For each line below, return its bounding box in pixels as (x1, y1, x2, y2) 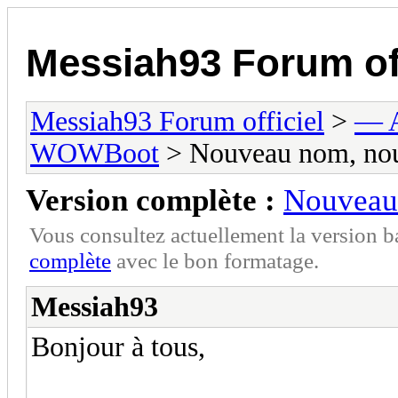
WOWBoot (30, 137, 159, 169)
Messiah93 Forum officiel (30, 105, 324, 137)
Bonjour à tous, (31, 330, 205, 362)
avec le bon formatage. (111, 247, 319, 273)
